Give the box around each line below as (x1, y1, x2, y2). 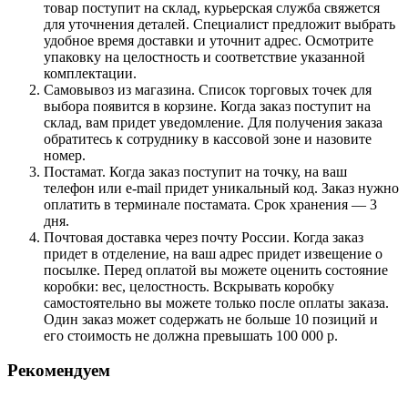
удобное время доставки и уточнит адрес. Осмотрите (44, 32, 373, 48)
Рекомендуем (7, 361, 110, 381)
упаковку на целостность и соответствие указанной (44, 48, 365, 65)
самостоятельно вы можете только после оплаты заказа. (44, 294, 389, 311)
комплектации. (44, 65, 137, 81)
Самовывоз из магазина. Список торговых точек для (44, 81, 372, 97)
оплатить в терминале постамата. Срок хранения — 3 (44, 196, 377, 212)
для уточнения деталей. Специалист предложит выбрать (44, 15, 395, 32)
